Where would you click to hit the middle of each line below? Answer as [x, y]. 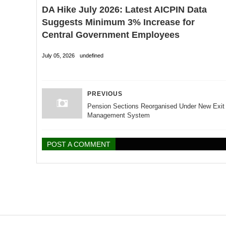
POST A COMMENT [79, 145]
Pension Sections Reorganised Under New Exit [156, 106]
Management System [119, 116]
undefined [92, 55]
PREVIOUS [105, 94]
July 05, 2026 [58, 55]
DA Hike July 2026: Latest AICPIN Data [124, 10]
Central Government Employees [111, 35]
